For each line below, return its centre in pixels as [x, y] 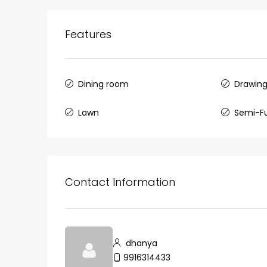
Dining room [103, 84]
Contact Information [120, 182]
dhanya [140, 243]
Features [88, 35]
